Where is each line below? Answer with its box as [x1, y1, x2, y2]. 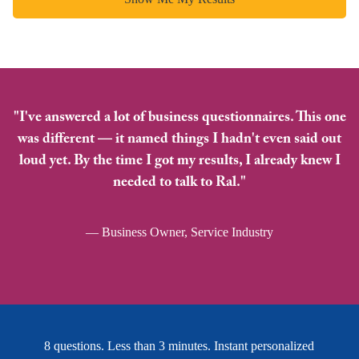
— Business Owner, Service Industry [86, 225, 273, 240]
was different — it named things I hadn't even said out [18, 132, 341, 147]
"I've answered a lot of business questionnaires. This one [13, 111, 346, 126]
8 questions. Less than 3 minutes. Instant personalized [44, 338, 315, 353]
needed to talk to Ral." [113, 175, 246, 191]
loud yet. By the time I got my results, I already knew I [18, 154, 341, 169]
